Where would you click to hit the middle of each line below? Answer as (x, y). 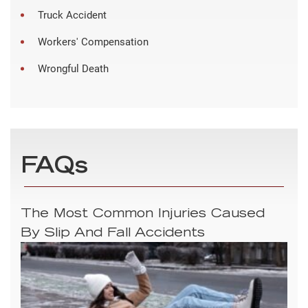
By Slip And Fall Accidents (113, 233)
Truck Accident (72, 15)
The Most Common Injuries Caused (143, 214)
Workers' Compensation (93, 42)
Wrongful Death (73, 68)
